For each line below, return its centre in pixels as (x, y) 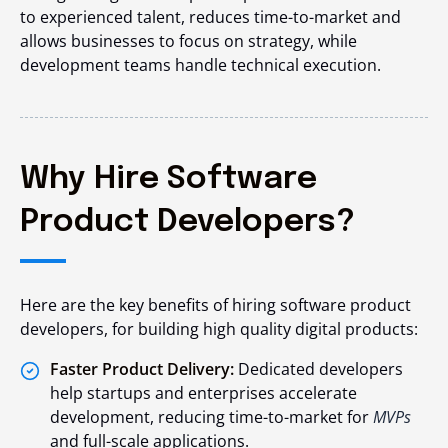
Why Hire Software (168, 180)
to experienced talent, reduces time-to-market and (210, 17)
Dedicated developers (318, 369)
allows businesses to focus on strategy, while (188, 41)
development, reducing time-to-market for (211, 417)
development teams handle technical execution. (200, 65)
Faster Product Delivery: (142, 369)
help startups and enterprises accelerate (203, 393)
